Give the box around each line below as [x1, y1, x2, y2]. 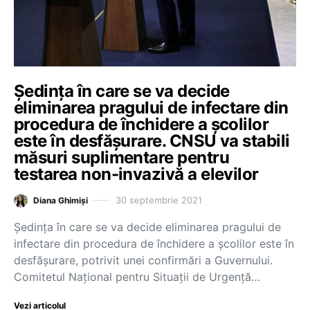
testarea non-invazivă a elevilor [14, 163, 259, 184]
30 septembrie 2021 [116, 194, 202, 206]
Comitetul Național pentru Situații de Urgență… [14, 269, 260, 284]
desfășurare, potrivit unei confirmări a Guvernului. [14, 253, 273, 267]
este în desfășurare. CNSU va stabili [14, 130, 290, 151]
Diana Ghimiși [33, 194, 88, 206]
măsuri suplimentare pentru [14, 147, 229, 167]
